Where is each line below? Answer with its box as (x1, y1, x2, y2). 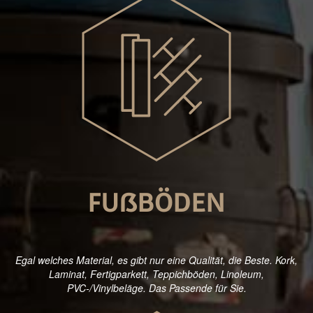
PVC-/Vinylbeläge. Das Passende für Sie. (66, 281, 247, 296)
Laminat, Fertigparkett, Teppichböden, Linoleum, (49, 267, 264, 282)
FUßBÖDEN (88, 191, 225, 219)
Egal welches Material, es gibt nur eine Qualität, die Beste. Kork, (15, 253, 298, 268)
